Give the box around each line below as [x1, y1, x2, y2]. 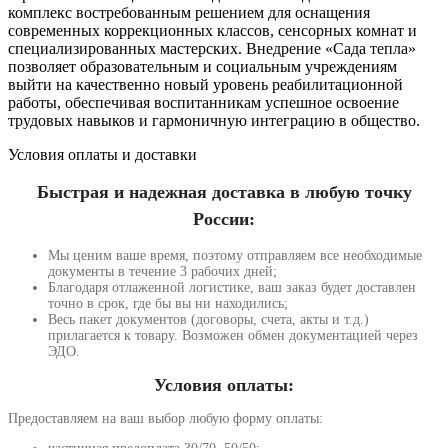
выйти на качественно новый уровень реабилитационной [8, 75, 403, 93]
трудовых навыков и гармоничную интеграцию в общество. [8, 111, 420, 129]
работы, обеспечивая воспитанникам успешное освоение [8, 93, 399, 111]
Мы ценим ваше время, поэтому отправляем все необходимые [48, 247, 422, 263]
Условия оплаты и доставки [8, 145, 197, 163]
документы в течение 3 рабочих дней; [48, 263, 277, 279]
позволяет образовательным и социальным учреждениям [8, 57, 397, 75]
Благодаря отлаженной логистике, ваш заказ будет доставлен [48, 279, 416, 295]
